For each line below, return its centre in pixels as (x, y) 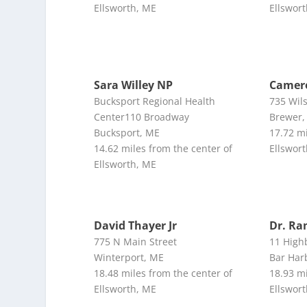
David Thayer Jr (136, 225)
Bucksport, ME (127, 132)
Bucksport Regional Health (155, 101)
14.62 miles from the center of (163, 148)
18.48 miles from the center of (163, 273)
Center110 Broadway (142, 116)
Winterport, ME (129, 257)
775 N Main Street (136, 241)
